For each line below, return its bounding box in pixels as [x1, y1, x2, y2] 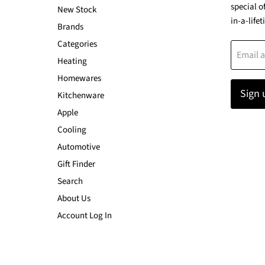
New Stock [57, 4, 96, 17]
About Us [57, 192, 91, 205]
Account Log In [57, 209, 112, 222]
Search [57, 175, 83, 188]
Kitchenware [57, 89, 104, 102]
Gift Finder [57, 158, 95, 171]
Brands [57, 21, 83, 34]
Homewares [57, 72, 101, 85]
